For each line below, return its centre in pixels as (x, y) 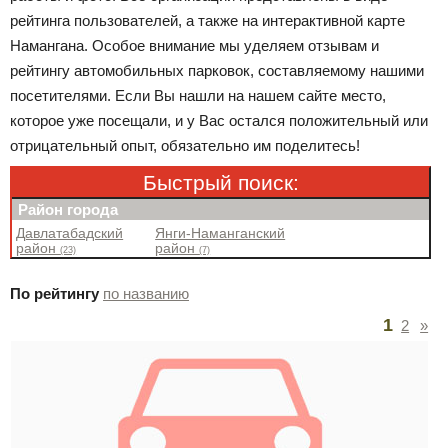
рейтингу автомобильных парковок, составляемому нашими (217, 70)
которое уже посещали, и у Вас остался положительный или (219, 120)
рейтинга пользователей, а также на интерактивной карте (207, 20)
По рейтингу (54, 293)
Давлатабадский (70, 233)
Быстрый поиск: (220, 182)
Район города (68, 209)
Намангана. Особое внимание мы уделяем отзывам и (194, 45)
